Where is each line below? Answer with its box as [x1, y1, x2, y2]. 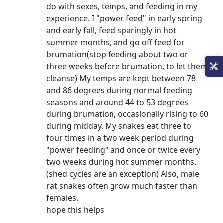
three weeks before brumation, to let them [46, 61, 208, 72]
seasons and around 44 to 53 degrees [46, 97, 188, 108]
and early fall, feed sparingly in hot [46, 25, 176, 36]
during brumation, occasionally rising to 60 [46, 109, 208, 120]
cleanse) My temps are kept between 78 [46, 73, 196, 84]
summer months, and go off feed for [46, 37, 185, 48]
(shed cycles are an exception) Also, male [46, 168, 199, 180]
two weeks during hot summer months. [46, 156, 196, 168]
